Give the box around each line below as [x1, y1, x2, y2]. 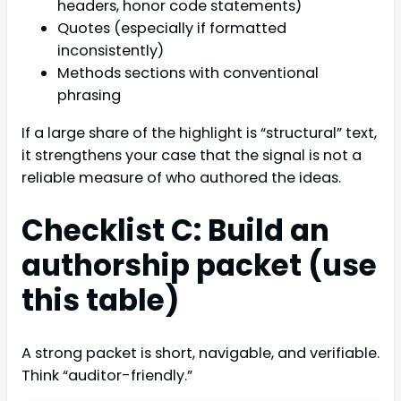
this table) [21, 279, 180, 320]
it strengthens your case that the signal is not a [21, 144, 362, 166]
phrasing [57, 85, 121, 107]
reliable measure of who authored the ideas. [21, 166, 341, 188]
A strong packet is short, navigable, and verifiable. [21, 343, 380, 364]
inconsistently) [57, 40, 164, 62]
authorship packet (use [21, 244, 377, 286]
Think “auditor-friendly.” [21, 365, 192, 387]
